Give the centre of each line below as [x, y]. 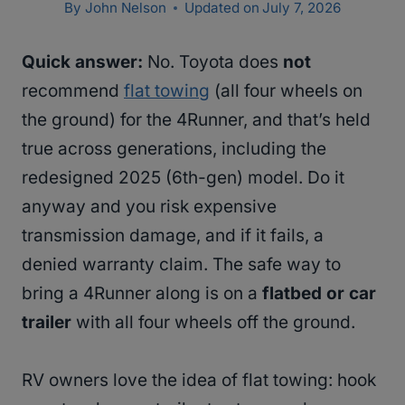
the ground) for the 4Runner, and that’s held [196, 120]
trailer [47, 323]
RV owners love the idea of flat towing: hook [199, 381]
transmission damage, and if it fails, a [173, 236]
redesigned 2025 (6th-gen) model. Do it [183, 178]
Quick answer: [82, 62]
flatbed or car [319, 294]
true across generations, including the [174, 149]
